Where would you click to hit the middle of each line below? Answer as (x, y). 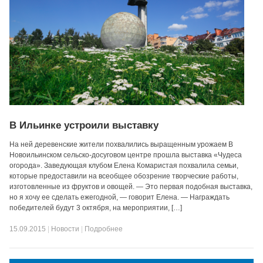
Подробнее (104, 229)
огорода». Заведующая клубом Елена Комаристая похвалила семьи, (124, 166)
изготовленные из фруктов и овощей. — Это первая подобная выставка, (131, 187)
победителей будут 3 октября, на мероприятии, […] (96, 208)
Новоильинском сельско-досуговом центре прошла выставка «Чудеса (126, 155)
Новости (65, 229)
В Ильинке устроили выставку (84, 125)
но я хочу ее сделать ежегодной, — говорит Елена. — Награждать (120, 197)
